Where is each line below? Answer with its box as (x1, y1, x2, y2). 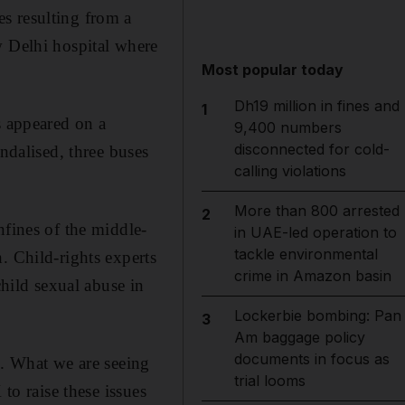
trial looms (233, 372, 306, 390)
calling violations (233, 162, 346, 180)
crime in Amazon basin (233, 267, 391, 285)
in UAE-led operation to (233, 223, 397, 241)
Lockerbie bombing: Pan (233, 306, 401, 325)
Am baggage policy (233, 328, 365, 346)
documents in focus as (233, 350, 390, 368)
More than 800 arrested (233, 202, 400, 220)
